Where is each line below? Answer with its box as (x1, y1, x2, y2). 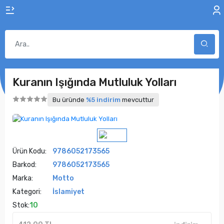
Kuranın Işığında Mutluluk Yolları (12, 75, 176, 89)
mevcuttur (120, 96, 154, 103)
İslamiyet (52, 187, 84, 196)
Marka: (12, 174, 33, 182)
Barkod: (12, 160, 36, 169)
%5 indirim (86, 96, 120, 103)
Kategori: (12, 187, 41, 196)
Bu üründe (52, 96, 86, 103)
